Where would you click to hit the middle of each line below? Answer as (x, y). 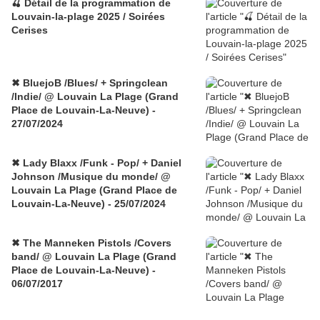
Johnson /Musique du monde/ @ (91, 177)
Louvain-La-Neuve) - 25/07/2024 (89, 204)
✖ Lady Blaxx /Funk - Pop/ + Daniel (96, 163)
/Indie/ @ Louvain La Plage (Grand (95, 97)
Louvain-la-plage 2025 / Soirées (88, 17)
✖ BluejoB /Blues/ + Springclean (90, 83)
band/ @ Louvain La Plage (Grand (94, 257)
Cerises (30, 30)
